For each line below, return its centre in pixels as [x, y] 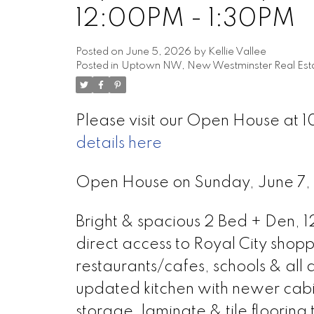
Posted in [97, 66]
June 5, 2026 [158, 52]
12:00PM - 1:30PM [185, 19]
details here [118, 143]
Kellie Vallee [237, 52]
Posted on [100, 52]
